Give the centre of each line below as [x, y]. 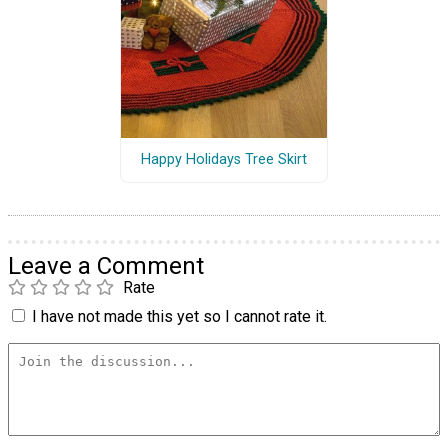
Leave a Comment [106, 265]
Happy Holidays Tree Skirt [223, 160]
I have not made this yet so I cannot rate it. [179, 316]
